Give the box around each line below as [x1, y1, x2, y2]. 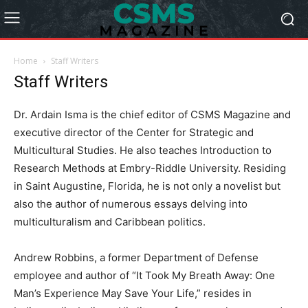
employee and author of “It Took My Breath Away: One [14, 269, 275, 282]
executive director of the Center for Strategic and [14, 126, 254, 139]
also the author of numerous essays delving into [14, 197, 247, 210]
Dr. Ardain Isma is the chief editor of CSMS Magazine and [14, 108, 291, 121]
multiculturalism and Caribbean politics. [14, 215, 206, 228]
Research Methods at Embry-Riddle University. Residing [14, 162, 286, 175]
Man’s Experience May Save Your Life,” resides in [14, 287, 252, 300]
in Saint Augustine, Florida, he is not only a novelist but [14, 179, 280, 192]
